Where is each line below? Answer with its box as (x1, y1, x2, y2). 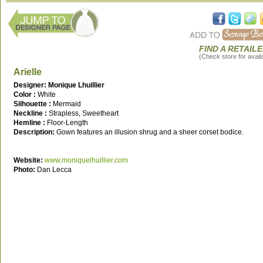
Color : (14, 90, 38, 99)
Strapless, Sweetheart (49, 109, 119, 117)
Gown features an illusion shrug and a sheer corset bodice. (56, 128, 244, 136)
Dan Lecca (37, 166, 72, 174)
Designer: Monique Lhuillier (14, 81, 104, 89)
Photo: (14, 166, 37, 174)
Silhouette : (14, 100, 53, 108)
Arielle (14, 67, 42, 77)
